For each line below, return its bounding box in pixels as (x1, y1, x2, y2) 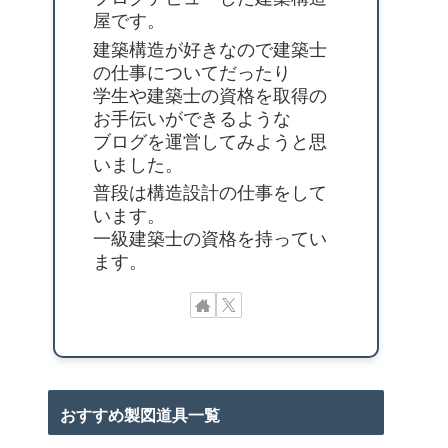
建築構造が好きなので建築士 (93, 39, 327, 60)
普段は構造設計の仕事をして (93, 183, 327, 204)
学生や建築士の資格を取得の (93, 85, 327, 106)
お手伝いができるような (93, 108, 291, 129)
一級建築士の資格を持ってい (93, 229, 327, 250)
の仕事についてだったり (93, 62, 291, 83)
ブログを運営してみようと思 (93, 131, 327, 152)
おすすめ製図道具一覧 (60, 407, 220, 425)
